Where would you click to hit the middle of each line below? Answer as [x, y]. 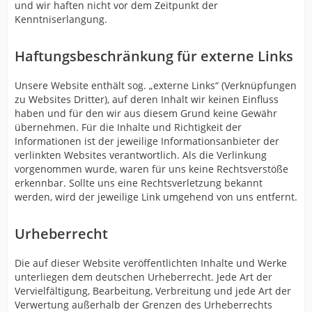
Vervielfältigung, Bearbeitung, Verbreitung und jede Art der [153, 291]
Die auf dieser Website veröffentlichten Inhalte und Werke [151, 263]
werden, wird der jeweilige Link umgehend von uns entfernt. [156, 197]
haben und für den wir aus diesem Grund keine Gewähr [146, 113]
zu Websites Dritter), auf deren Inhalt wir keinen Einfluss [147, 99]
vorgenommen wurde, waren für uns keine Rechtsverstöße [151, 169]
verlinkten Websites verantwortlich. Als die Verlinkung [141, 155]
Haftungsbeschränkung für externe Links [154, 56]
